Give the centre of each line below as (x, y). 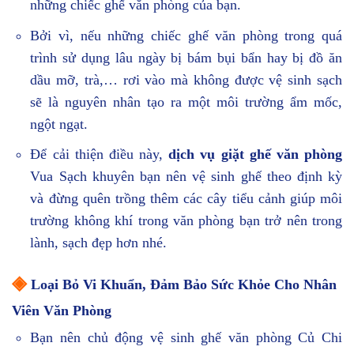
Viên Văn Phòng (62, 311)
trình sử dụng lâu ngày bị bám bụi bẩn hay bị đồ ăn (186, 57)
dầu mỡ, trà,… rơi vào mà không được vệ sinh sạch (186, 79)
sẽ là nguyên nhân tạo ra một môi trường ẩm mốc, (186, 102)
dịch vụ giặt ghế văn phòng (256, 154)
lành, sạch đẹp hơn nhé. (99, 243)
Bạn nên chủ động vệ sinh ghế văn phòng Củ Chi (186, 338)
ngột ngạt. (59, 124)
